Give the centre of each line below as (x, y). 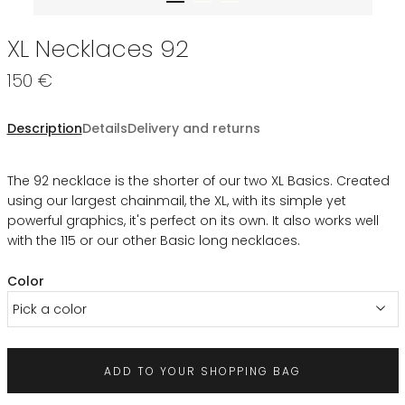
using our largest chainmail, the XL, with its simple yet (176, 201)
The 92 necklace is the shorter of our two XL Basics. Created (198, 181)
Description (44, 129)
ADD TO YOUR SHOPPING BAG (202, 371)
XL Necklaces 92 (98, 48)
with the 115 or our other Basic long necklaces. (153, 241)
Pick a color (49, 309)
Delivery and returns (193, 129)
